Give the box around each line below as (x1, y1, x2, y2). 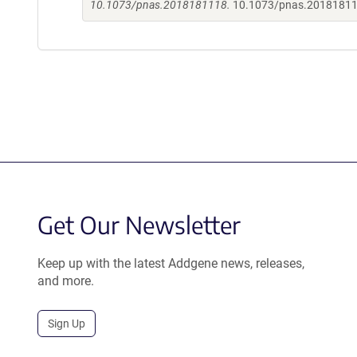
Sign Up (48, 317, 85, 330)
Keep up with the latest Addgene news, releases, (37, 256, 304, 271)
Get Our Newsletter (37, 210, 241, 240)
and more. (37, 273, 94, 288)
